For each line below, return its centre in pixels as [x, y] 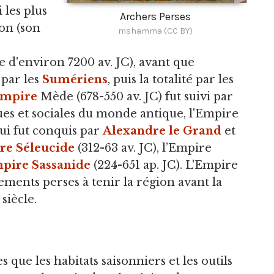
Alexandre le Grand [162, 131]
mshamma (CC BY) [155, 31]
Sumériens [75, 80]
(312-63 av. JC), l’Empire [143, 148]
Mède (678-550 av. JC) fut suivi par [135, 97]
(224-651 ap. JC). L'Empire [164, 165]
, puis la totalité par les [171, 80]
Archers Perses [155, 17]
